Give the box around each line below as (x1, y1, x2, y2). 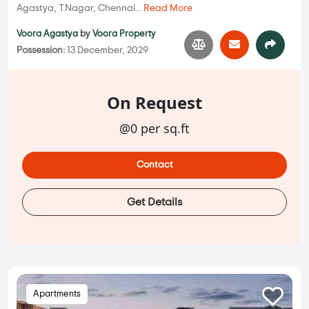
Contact (136, 160, 173, 170)
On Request (107, 91, 202, 114)
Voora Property (92, 30, 156, 39)
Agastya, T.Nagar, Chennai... (17, 3, 143, 14)
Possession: (17, 46, 65, 56)
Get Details (127, 197, 182, 208)
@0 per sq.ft (119, 120, 190, 137)
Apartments (33, 290, 81, 299)
